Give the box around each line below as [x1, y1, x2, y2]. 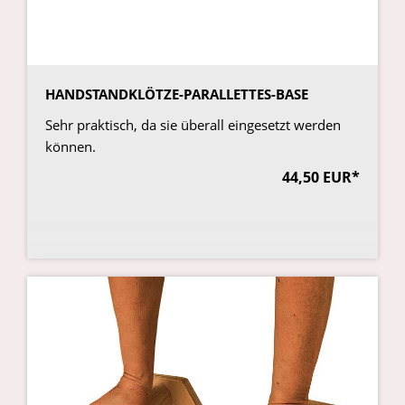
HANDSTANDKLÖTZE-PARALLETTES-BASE [45, 85, 308, 104]
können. [45, 137, 96, 156]
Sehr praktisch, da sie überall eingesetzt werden [45, 116, 341, 135]
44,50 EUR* [282, 167, 360, 188]
